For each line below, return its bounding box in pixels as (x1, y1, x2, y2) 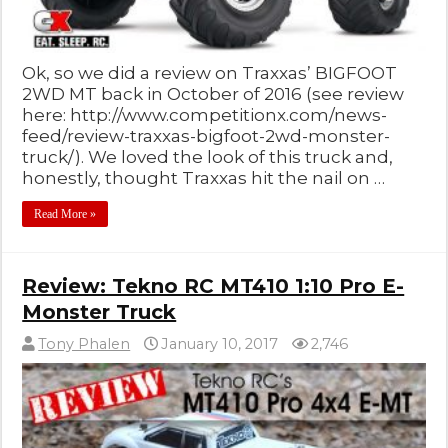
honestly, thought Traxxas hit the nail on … (22, 168, 386, 189)
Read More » (34, 207, 97, 222)
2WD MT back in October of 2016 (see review (22, 84, 405, 105)
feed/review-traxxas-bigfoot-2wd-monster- (22, 126, 391, 147)
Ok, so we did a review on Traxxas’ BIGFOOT (22, 63, 398, 84)
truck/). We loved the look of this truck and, (22, 147, 394, 168)
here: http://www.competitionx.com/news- (22, 105, 388, 126)
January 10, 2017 (161, 335, 279, 354)
